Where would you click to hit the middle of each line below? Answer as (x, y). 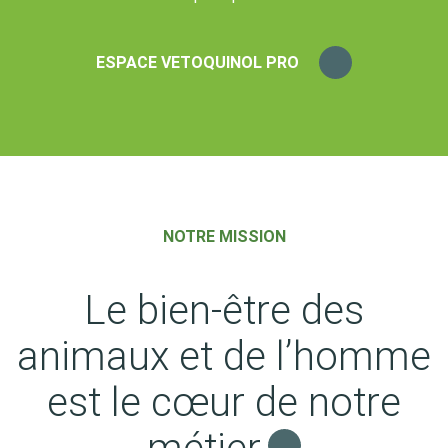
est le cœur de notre (224, 402)
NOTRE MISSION (224, 236)
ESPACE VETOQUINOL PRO (197, 62)
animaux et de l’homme (224, 356)
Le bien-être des (224, 310)
